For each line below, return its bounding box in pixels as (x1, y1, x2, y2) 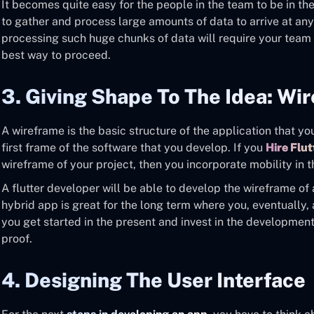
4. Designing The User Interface (1, 268, 306, 292)
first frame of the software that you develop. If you (1, 141, 266, 154)
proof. (1, 232, 32, 245)
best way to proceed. (1, 48, 111, 62)
